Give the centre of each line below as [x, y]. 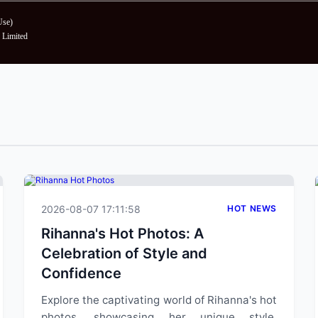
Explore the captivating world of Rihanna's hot [159, 300]
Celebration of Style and [124, 253]
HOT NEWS [252, 208]
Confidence [81, 273]
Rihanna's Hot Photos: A [122, 234]
